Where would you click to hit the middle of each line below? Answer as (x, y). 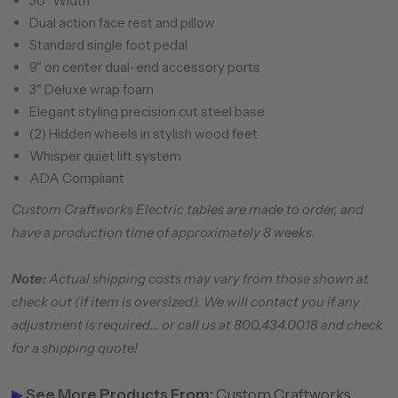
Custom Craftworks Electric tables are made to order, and (187, 209)
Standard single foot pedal (108, 45)
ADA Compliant (76, 178)
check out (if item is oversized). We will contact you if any (185, 302)
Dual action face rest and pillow (122, 23)
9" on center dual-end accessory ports (144, 67)
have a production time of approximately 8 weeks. (163, 232)
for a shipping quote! (74, 348)
